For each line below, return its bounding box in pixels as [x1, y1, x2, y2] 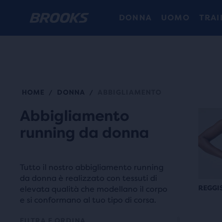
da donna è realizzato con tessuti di [20, 173, 157, 183]
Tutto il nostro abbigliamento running [20, 163, 164, 172]
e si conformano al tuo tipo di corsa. [20, 195, 156, 205]
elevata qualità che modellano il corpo [20, 184, 167, 194]
